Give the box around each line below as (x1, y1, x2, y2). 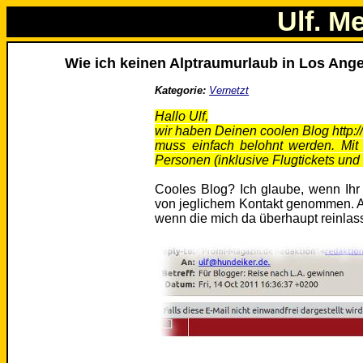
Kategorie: (155, 84, 207, 97)
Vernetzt (209, 84, 250, 97)
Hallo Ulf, (155, 109, 209, 124)
